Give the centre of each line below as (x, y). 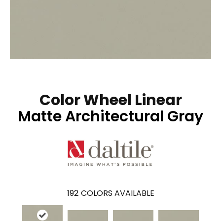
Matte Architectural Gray (110, 116)
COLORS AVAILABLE (117, 193)
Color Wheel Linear (110, 100)
